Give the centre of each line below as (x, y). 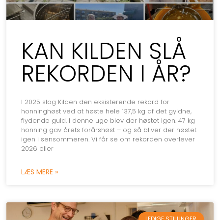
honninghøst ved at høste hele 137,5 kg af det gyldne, (107, 111)
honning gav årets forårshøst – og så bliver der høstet (109, 130)
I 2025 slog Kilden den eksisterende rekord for (96, 102)
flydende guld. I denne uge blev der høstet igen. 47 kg (108, 121)
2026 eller (38, 149)
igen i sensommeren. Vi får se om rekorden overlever (108, 139)
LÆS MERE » (40, 172)
